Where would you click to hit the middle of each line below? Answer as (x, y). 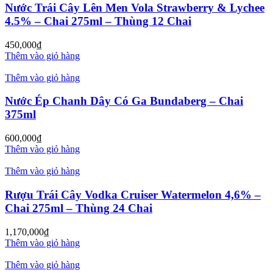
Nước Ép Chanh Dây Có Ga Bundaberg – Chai (124, 101)
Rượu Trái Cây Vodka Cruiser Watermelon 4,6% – (133, 194)
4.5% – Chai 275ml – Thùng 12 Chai (98, 21)
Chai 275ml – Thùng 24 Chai (79, 208)
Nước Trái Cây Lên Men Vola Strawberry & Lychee (135, 8)
